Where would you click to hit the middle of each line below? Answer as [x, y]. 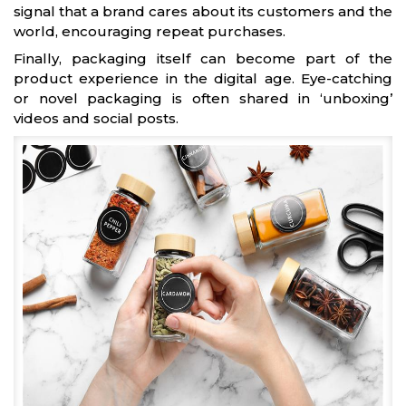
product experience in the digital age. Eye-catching [203, 79]
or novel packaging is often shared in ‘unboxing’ [203, 99]
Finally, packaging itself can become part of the [203, 59]
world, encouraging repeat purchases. [150, 32]
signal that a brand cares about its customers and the [203, 12]
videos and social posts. [96, 119]
